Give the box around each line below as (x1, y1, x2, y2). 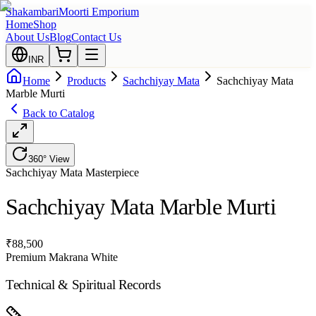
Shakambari (6, 6, 59, 18)
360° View (28, 154, 69, 164)
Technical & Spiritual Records (6, 276, 161, 292)
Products (67, 75, 106, 87)
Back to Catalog (23, 107, 95, 119)
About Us (6, 31, 49, 43)
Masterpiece (83, 166, 139, 178)
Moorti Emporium (59, 6, 139, 18)
